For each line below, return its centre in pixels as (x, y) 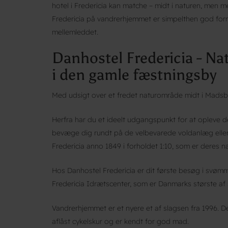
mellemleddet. (75, 32)
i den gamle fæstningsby (134, 75)
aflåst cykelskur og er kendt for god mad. (120, 221)
